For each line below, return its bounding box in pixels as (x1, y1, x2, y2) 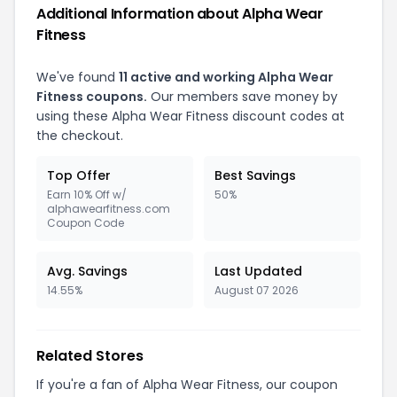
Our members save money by (147, 88, 338, 105)
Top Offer (47, 167, 111, 184)
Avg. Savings (47, 262, 128, 280)
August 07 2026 (214, 283, 299, 298)
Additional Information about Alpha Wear (36, 4, 323, 24)
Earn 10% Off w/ (47, 187, 127, 202)
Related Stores (36, 346, 144, 366)
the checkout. (36, 127, 123, 144)
